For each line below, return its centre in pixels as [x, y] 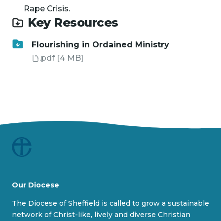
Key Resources [75, 22]
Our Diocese [36, 185]
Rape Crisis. [49, 9]
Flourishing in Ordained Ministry [100, 45]
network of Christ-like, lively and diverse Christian [101, 215]
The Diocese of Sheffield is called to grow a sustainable [110, 203]
